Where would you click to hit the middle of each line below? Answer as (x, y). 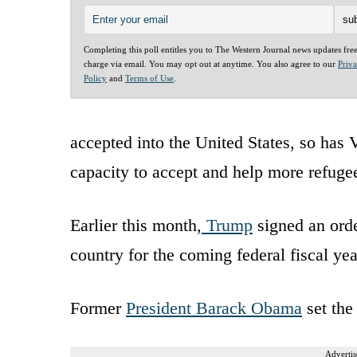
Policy (95, 78)
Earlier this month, (136, 225)
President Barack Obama (214, 308)
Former (98, 308)
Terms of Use (149, 78)
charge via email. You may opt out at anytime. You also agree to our (211, 63)
